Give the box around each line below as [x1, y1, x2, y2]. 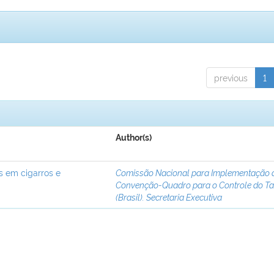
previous [213, 72, 248, 84]
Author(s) [116, 133, 152, 143]
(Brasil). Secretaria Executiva [116, 191, 223, 203]
